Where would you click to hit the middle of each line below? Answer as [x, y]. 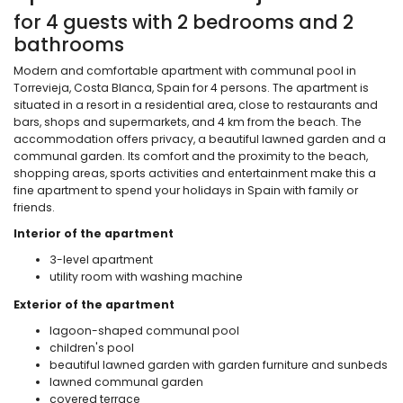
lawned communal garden [126, 382]
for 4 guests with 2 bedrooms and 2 [184, 22]
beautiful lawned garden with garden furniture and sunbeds [219, 365]
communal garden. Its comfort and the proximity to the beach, [191, 157]
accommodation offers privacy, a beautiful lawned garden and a [200, 139]
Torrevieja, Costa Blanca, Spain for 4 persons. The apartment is [191, 88]
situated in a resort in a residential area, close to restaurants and [196, 105]
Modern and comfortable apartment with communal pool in [185, 71]
